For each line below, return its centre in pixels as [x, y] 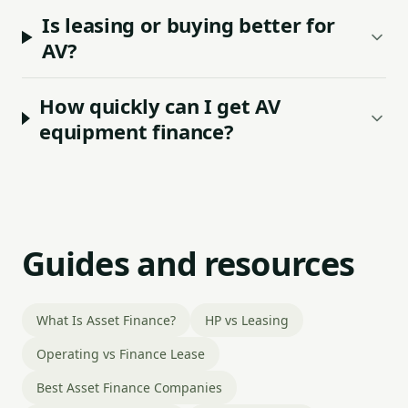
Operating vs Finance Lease [121, 354]
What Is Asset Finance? [106, 320]
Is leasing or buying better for [189, 25]
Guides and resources [188, 264]
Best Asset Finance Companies [129, 388]
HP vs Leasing [247, 320]
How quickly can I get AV [160, 106]
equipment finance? [137, 131]
